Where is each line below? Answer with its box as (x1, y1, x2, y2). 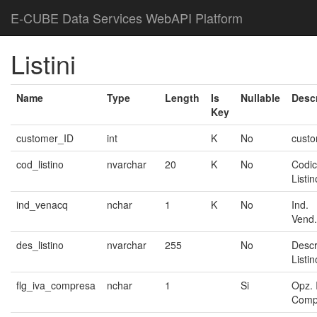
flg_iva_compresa (16, 278, 96, 292)
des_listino (16, 238, 64, 252)
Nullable (241, 91, 280, 105)
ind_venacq (16, 197, 68, 212)
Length (165, 91, 200, 105)
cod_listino (16, 157, 64, 171)
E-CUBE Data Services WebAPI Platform (11, 8, 243, 27)
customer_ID (16, 131, 74, 145)
